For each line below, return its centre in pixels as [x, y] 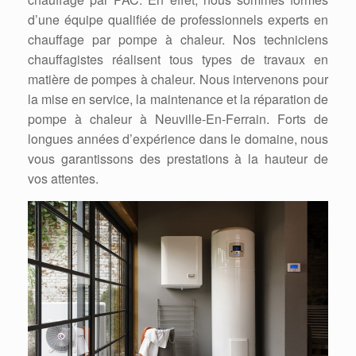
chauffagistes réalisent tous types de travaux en [178, 59]
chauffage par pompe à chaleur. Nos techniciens [178, 39]
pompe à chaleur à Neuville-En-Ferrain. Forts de [178, 119]
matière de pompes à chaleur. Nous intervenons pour [178, 79]
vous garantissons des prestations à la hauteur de [178, 159]
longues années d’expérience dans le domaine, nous [178, 139]
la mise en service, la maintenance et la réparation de [178, 99]
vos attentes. [63, 178]
